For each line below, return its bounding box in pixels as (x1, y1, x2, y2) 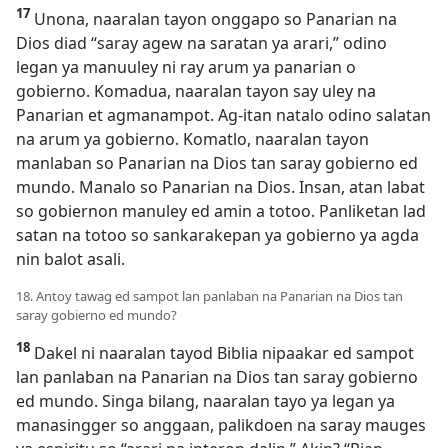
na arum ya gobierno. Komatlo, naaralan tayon (16, 128, 369, 151)
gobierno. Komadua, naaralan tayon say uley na (16, 80, 376, 103)
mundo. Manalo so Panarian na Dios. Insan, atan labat (16, 176, 425, 199)
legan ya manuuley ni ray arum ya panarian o (16, 56, 356, 79)
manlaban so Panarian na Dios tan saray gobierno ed (16, 152, 418, 175)
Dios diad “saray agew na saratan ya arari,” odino (16, 32, 387, 55)
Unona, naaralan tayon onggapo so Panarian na (30, 8, 397, 31)
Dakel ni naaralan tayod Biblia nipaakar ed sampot (30, 342, 414, 365)
